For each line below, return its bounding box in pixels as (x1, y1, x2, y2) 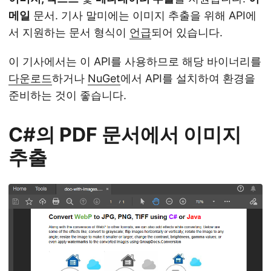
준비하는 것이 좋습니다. (8, 89, 126, 102)
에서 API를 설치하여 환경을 (120, 72, 255, 85)
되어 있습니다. (151, 26, 223, 39)
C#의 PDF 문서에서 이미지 (8, 123, 241, 147)
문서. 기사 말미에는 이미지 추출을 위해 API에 (30, 9, 256, 22)
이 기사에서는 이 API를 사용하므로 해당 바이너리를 (8, 55, 261, 68)
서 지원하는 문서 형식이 (8, 26, 129, 39)
